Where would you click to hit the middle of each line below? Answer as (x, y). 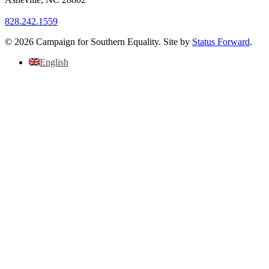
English (54, 62)
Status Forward (221, 42)
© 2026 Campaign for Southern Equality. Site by (98, 42)
